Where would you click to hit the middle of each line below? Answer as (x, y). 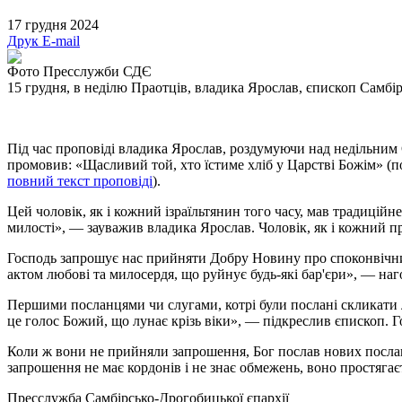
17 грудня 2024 (53, 24)
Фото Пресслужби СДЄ (79, 71)
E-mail (61, 40)
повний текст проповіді (80, 180)
